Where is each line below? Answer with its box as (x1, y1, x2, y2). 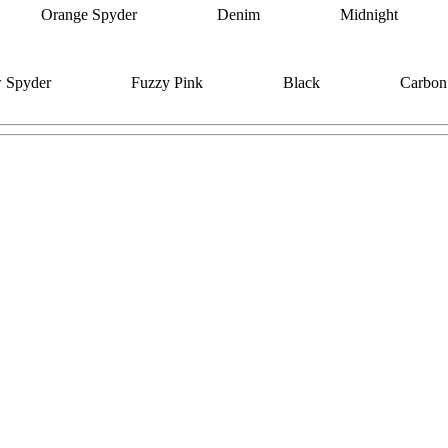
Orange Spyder (41, 5, 137, 23)
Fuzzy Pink (131, 73, 203, 91)
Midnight (340, 5, 398, 23)
